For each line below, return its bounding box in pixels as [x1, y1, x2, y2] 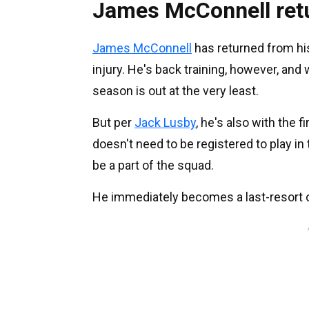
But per [92, 114, 134, 130]
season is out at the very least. [92, 83, 259, 98]
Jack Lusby [134, 114, 196, 130]
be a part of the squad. [92, 157, 214, 172]
